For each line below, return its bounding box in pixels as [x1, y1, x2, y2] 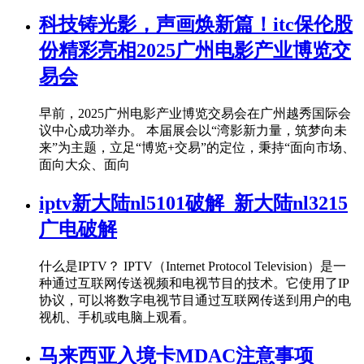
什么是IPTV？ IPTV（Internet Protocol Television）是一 [39, 258, 346, 273]
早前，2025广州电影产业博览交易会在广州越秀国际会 [39, 106, 351, 120]
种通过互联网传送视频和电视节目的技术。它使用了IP [39, 275, 349, 290]
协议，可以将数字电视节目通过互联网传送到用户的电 [39, 292, 351, 307]
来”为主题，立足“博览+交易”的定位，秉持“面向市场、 [39, 140, 355, 154]
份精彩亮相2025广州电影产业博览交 [39, 40, 351, 62]
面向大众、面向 [39, 157, 130, 171]
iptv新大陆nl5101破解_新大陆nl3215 [39, 192, 348, 214]
